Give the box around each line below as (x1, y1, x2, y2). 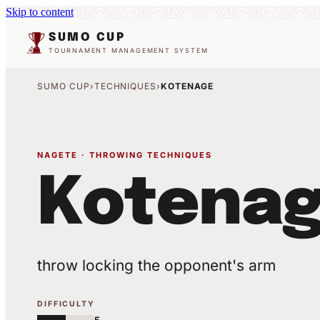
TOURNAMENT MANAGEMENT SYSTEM (49, 46, 209, 54)
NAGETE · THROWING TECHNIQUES (37, 150, 213, 160)
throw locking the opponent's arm (37, 256, 276, 274)
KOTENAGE (161, 81, 214, 91)
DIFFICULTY (37, 299, 95, 309)
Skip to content (6, 6, 74, 18)
